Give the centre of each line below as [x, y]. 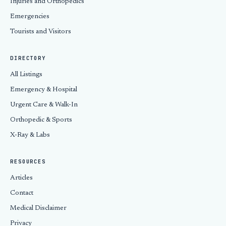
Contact [22, 193]
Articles [21, 178]
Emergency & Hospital [44, 90]
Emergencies [30, 17]
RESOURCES [28, 161]
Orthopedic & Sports [41, 120]
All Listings [26, 75]
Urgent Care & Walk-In [44, 105]
